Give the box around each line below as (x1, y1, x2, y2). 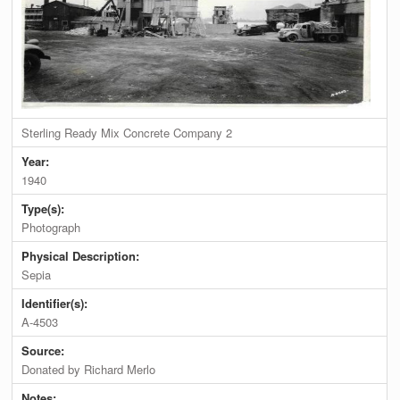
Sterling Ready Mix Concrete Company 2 (21, 124, 233, 142)
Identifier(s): (21, 295, 92, 312)
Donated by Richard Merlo (21, 361, 156, 379)
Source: (21, 342, 69, 360)
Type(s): (21, 200, 69, 218)
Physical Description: (21, 247, 144, 265)
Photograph (21, 219, 81, 237)
